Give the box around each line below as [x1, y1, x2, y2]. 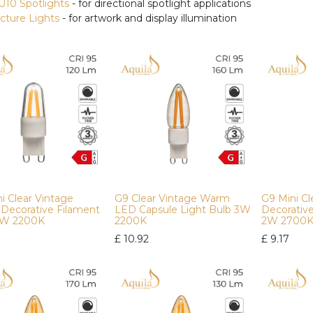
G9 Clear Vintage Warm [115, 191, 230, 205]
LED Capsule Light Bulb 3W [115, 203, 251, 216]
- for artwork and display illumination [59, 12, 237, 24]
